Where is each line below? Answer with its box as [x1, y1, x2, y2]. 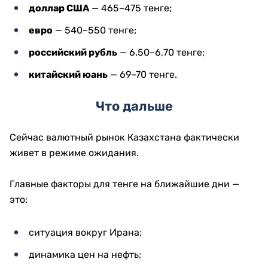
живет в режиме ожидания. [10, 147, 139, 159]
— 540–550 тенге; [53, 25, 136, 36]
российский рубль [29, 47, 117, 58]
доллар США [29, 2, 89, 14]
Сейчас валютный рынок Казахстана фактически [10, 132, 239, 143]
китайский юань [29, 69, 108, 80]
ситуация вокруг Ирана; [29, 227, 142, 238]
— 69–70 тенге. [108, 69, 177, 80]
